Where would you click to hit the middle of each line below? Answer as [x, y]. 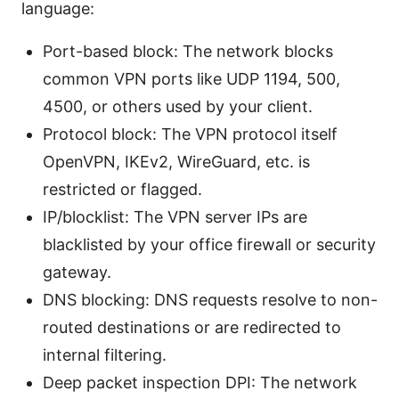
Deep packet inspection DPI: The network [200, 383]
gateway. [77, 273]
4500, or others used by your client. [178, 107]
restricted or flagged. [122, 190]
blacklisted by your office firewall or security [209, 245]
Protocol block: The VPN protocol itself [190, 134]
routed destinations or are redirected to [192, 328]
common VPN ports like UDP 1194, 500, [191, 79]
